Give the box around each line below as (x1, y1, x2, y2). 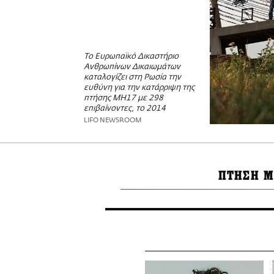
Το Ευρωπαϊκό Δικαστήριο (84, 53, 179, 61)
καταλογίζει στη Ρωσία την (84, 73, 181, 82)
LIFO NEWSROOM (84, 116, 142, 125)
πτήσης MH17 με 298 (84, 94, 163, 103)
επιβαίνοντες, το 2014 (84, 105, 166, 113)
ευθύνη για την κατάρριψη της (84, 84, 194, 92)
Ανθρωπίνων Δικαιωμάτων (84, 63, 180, 72)
